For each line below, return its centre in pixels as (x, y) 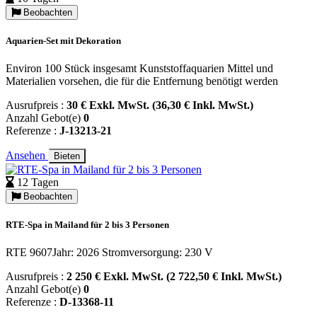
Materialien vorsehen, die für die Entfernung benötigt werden (142, 81)
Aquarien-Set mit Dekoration (63, 40)
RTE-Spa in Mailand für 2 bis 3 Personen (87, 225)
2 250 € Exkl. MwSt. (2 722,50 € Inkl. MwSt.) (174, 277)
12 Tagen (38, 182)
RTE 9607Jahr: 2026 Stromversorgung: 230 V (109, 253)
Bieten (67, 156)
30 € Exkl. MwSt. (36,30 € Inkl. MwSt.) (160, 105)
